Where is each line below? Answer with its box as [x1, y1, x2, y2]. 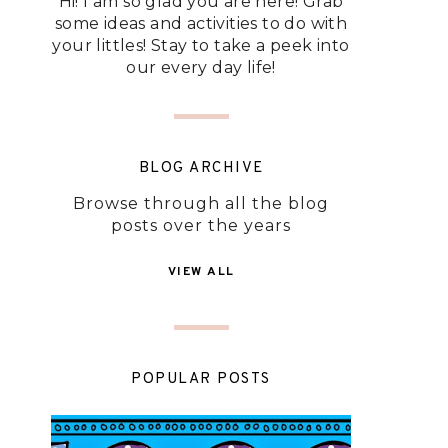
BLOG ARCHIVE [138, 159, 264, 178]
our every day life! [126, 58, 276, 77]
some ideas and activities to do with [54, 14, 348, 33]
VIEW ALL [167, 264, 235, 280]
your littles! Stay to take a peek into [52, 36, 350, 55]
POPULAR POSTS [131, 370, 271, 389]
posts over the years [111, 216, 291, 235]
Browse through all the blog [73, 194, 329, 213]
